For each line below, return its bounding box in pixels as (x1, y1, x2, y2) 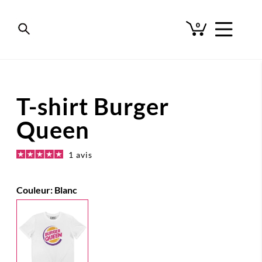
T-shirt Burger (16, 92, 169, 120)
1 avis (68, 150, 92, 160)
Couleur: (16, 184, 54, 195)
